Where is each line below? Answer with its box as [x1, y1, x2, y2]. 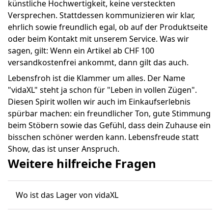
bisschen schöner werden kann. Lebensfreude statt [8, 131, 199, 142]
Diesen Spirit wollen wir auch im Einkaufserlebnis [8, 96, 191, 107]
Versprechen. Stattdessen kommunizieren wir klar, [8, 9, 195, 21]
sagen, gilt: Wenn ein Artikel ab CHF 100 [8, 45, 154, 56]
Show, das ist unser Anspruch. [8, 143, 119, 154]
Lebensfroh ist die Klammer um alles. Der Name [8, 72, 185, 83]
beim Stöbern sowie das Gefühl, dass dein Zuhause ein [8, 119, 211, 131]
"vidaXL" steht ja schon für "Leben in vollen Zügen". [8, 84, 197, 95]
